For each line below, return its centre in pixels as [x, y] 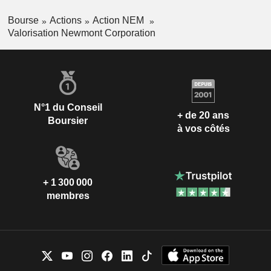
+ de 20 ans [203, 115]
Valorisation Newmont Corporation [81, 33]
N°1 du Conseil [68, 108]
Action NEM [119, 21]
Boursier [68, 121]
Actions [65, 21]
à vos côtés [203, 128]
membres [68, 196]
